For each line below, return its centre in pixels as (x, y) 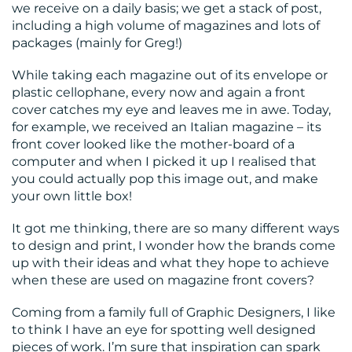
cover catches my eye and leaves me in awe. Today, (171, 110)
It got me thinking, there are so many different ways (176, 229)
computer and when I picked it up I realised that (164, 161)
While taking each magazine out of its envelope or (170, 75)
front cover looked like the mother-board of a (153, 144)
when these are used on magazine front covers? (163, 280)
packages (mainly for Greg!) (97, 42)
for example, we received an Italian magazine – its (167, 127)
